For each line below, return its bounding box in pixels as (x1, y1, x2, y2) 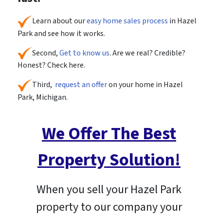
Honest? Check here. (17, 60, 85, 71)
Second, (32, 47, 59, 58)
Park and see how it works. (17, 28, 105, 39)
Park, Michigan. (17, 91, 68, 103)
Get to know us (59, 47, 109, 58)
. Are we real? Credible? (109, 47, 185, 58)
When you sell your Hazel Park (36, 181, 182, 198)
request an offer (54, 79, 109, 91)
